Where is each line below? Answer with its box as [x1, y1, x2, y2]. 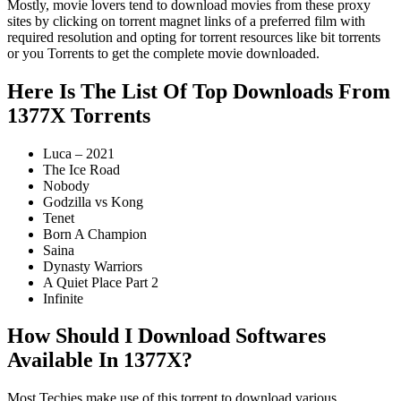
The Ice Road [43, 161, 120, 177]
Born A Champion [43, 226, 147, 242]
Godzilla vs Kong [43, 193, 143, 209]
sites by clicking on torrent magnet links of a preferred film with [7, 13, 365, 29]
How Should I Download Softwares [7, 324, 326, 348]
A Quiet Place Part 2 [43, 274, 158, 290]
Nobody [43, 177, 90, 193]
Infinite [43, 290, 83, 306]
